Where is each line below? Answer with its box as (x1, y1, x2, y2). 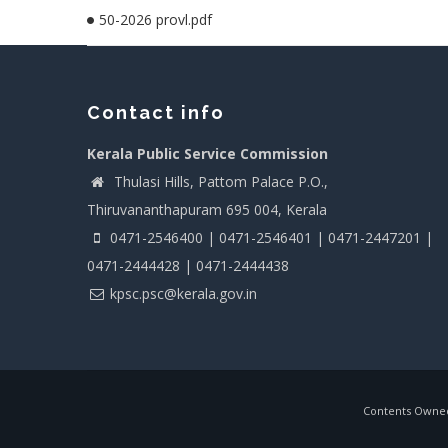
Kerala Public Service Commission (87, 144, 328, 163)
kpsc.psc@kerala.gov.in (110, 284, 257, 303)
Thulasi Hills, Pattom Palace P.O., (110, 172, 328, 191)
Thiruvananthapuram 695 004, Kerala (87, 200, 327, 219)
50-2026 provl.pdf (99, 10, 212, 29)
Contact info (87, 102, 225, 123)
